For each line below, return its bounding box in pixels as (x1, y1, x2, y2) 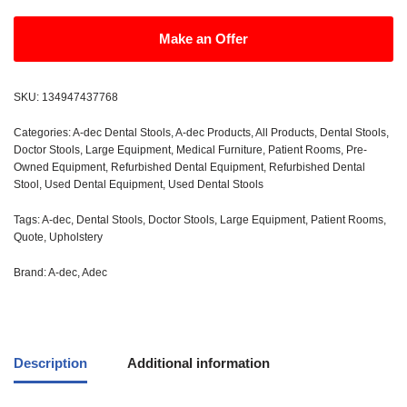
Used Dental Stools (168, 178, 263, 191)
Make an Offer (159, 31, 248, 46)
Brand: (14, 266, 48, 279)
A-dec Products (175, 126, 251, 139)
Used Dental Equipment (45, 178, 163, 191)
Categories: (14, 126, 73, 139)
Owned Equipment (14, 161, 105, 174)
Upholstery (49, 231, 103, 243)
